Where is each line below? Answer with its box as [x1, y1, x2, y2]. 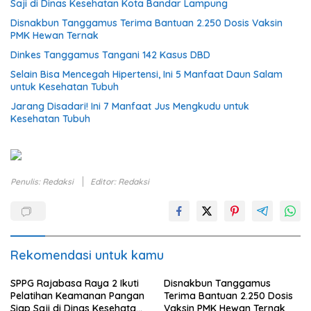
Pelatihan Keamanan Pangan [10, 289, 144, 302]
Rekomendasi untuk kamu [10, 246, 164, 263]
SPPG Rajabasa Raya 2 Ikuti [10, 276, 139, 289]
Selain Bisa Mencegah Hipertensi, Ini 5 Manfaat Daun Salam [10, 67, 283, 81]
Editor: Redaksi [90, 176, 149, 187]
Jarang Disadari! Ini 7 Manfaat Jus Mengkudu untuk [10, 99, 249, 112]
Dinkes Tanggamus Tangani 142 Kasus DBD [10, 48, 210, 61]
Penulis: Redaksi [10, 176, 76, 187]
